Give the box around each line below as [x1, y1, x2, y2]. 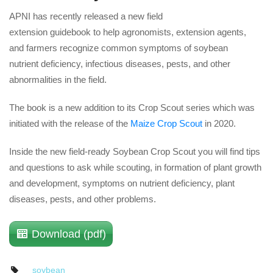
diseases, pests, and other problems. [9, 193, 156, 204]
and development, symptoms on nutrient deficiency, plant [9, 177, 235, 188]
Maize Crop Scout [130, 118, 202, 129]
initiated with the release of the [9, 118, 130, 129]
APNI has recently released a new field [9, 10, 163, 21]
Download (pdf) [32, 227, 106, 240]
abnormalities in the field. [9, 74, 107, 85]
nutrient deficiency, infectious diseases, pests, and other [9, 58, 230, 69]
